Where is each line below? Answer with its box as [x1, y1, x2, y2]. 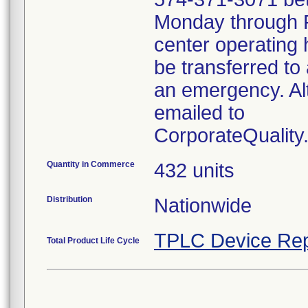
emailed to [154, 102, 245, 124]
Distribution [47, 195, 92, 204]
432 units [154, 159, 234, 181]
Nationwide [154, 195, 252, 217]
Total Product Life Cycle [47, 236, 140, 245]
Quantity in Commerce [47, 159, 135, 169]
